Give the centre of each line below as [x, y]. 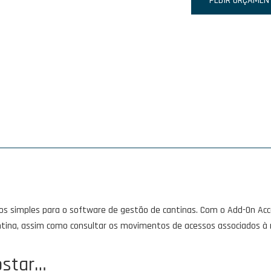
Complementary [177, 95]
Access [158, 47]
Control [160, 63]
